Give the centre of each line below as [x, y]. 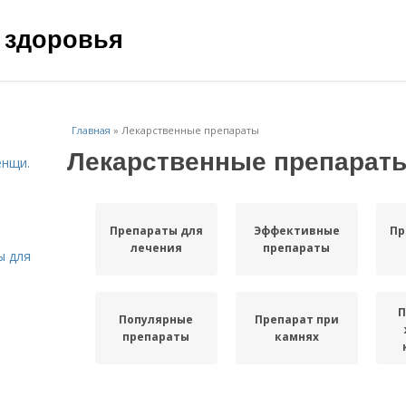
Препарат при [296, 319]
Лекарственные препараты [190, 130]
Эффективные [296, 231]
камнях [296, 337]
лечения [156, 248]
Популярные [156, 319]
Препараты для [156, 231]
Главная [91, 130]
